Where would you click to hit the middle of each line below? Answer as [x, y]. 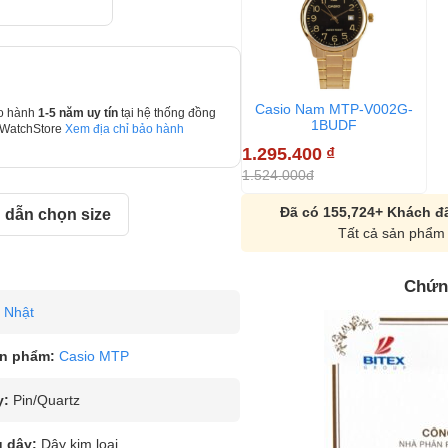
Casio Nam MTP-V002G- [333, 108]
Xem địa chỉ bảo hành [124, 129]
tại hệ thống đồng [168, 113]
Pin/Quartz [46, 400]
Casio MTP [93, 356]
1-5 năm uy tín [79, 113]
